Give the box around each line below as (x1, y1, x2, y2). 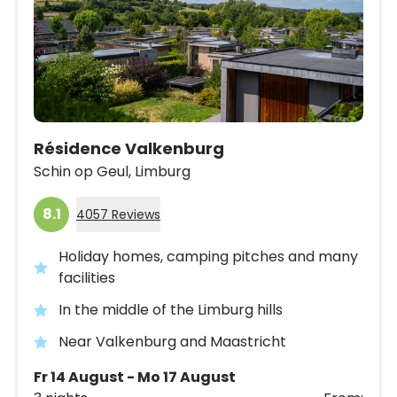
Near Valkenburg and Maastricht (58, 331, 286, 352)
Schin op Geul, (34, 160, 131, 182)
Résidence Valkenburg (34, 136, 224, 160)
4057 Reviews (76, 205, 160, 223)
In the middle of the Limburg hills (58, 299, 283, 320)
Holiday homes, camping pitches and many (58, 245, 358, 267)
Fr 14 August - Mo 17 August (34, 366, 236, 387)
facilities (58, 267, 115, 288)
